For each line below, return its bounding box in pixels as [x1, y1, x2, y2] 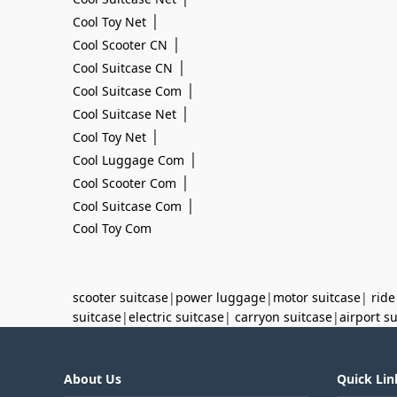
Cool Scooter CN [73, 36, 167, 53]
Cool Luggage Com [73, 152, 184, 168]
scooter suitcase [73, 289, 168, 306]
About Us [64, 370, 121, 387]
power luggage [175, 289, 266, 306]
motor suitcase [273, 289, 361, 306]
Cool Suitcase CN [73, 59, 173, 76]
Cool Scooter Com [73, 175, 176, 191]
